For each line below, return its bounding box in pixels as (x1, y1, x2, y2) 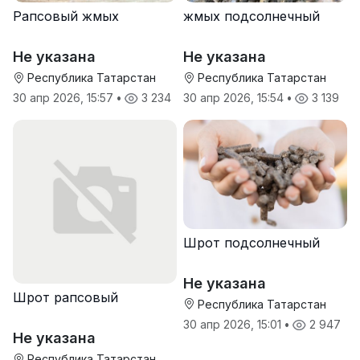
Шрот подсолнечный (183, 234, 320, 251)
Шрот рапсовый (13, 288, 118, 305)
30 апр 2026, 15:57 (13, 90, 117, 104)
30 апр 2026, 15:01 (183, 317, 284, 331)
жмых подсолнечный (183, 7, 320, 24)
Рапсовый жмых (13, 7, 119, 24)
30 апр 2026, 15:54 (183, 90, 287, 104)
